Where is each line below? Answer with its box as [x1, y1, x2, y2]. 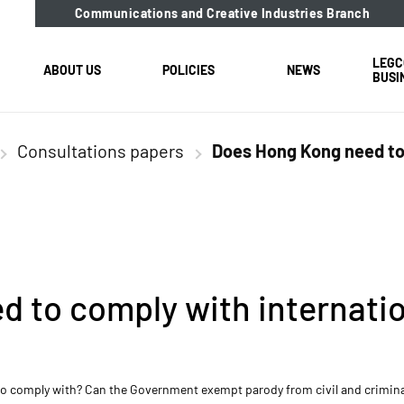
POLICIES [161, 61, 215, 78]
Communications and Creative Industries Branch [74, 5, 370, 21]
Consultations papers [17, 140, 184, 161]
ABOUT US [43, 61, 102, 78]
